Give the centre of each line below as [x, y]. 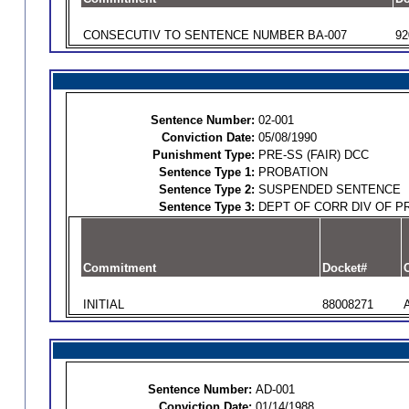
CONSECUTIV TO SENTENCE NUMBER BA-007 [215, 35]
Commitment [119, 268]
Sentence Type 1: [206, 172]
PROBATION [293, 172]
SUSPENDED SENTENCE [329, 189]
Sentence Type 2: [206, 189]
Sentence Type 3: [206, 207]
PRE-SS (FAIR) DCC [313, 155]
